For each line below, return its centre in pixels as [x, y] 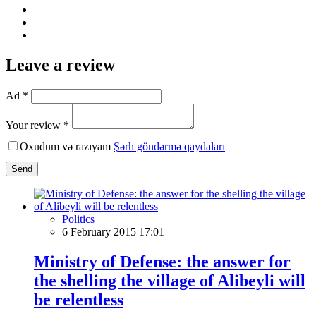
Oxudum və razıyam [67, 146]
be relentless [79, 299]
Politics [78, 219]
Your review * [37, 125]
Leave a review [60, 65]
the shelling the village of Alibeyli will [170, 280]
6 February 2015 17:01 [113, 231]
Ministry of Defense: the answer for [162, 261]
